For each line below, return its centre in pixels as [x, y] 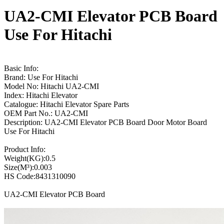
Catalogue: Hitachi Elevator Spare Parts [66, 104]
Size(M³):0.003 [28, 167]
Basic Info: [21, 68]
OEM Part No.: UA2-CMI [46, 113]
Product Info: [25, 149]
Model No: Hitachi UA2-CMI [51, 86]
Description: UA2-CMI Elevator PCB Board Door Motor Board [105, 122]
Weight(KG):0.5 [30, 158]
